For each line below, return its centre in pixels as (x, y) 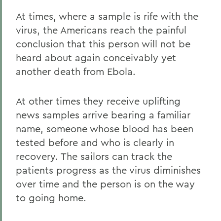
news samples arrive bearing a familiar (103, 115)
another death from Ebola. (76, 71)
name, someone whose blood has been (105, 129)
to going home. (51, 198)
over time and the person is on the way (105, 184)
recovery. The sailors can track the (94, 156)
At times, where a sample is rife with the (107, 16)
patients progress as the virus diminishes (108, 170)
